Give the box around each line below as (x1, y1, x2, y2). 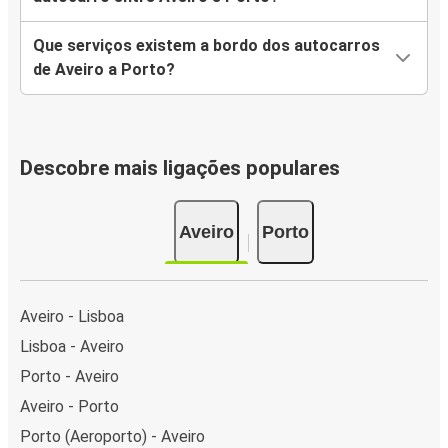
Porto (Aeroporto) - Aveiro (20, 426, 205, 446)
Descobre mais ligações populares (20, 156, 340, 181)
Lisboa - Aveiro (20, 336, 124, 356)
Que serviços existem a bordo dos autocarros (33, 36, 380, 56)
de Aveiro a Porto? (33, 60, 175, 80)
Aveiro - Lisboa (20, 306, 124, 326)
